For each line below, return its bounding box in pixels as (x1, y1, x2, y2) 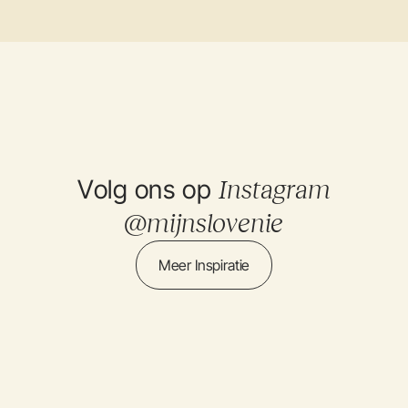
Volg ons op (77, 173, 219, 205)
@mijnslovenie (124, 209, 284, 238)
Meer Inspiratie (158, 255, 250, 274)
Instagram (218, 175, 331, 204)
